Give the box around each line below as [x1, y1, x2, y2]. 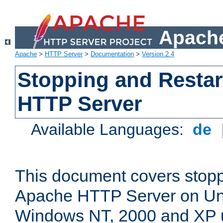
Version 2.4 [142, 50, 174, 58]
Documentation [91, 50, 134, 58]
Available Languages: [31, 120, 189, 139]
